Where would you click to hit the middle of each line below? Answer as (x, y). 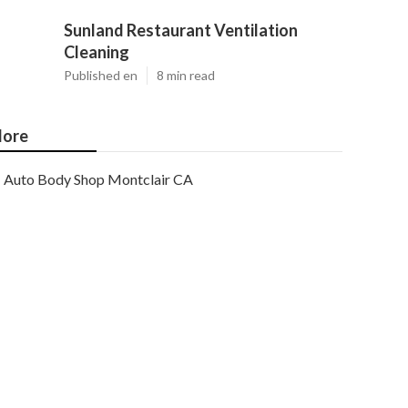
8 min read (186, 75)
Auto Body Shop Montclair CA (98, 179)
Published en (101, 75)
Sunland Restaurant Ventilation (181, 30)
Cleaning (97, 52)
